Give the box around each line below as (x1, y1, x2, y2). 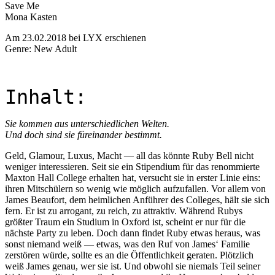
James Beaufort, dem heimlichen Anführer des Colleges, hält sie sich (5, 194, 269, 205)
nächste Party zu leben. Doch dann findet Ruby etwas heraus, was (5, 227, 260, 238)
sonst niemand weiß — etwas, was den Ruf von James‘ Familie (5, 238, 250, 249)
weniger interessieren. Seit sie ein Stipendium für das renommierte (5, 161, 260, 172)
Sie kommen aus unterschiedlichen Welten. (5, 118, 169, 129)
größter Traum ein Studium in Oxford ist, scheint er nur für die (5, 216, 246, 227)
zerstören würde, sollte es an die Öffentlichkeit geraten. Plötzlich (5, 249, 254, 260)
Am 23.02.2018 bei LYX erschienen (5, 32, 146, 43)
